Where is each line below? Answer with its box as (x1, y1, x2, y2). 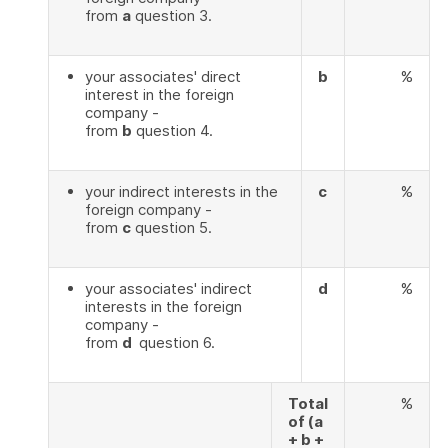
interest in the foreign (85, 85, 234, 104)
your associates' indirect (85, 279, 252, 298)
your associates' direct (85, 67, 241, 86)
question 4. (132, 121, 213, 140)
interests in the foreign (85, 297, 242, 316)
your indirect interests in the (85, 182, 278, 201)
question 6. (135, 333, 215, 352)
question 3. (131, 6, 212, 25)
